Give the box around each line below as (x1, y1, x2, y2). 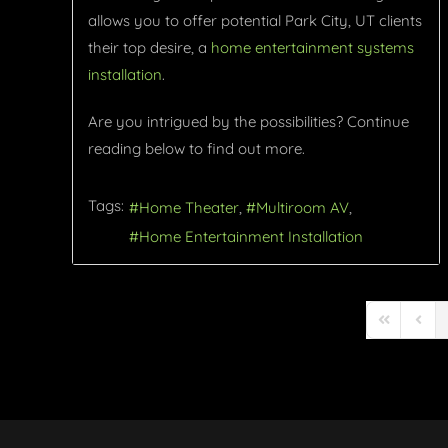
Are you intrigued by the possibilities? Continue (88, 112, 409, 132)
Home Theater (139, 197, 239, 217)
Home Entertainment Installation (139, 226, 363, 246)
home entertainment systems (211, 38, 414, 58)
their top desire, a (88, 38, 211, 58)
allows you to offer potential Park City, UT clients (88, 11, 422, 31)
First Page (373, 319, 439, 338)
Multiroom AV (256, 197, 349, 217)
